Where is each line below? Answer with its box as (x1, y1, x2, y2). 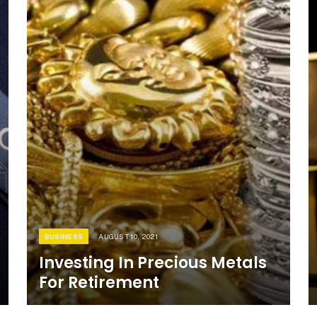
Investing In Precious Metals (38, 251, 267, 274)
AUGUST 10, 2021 (98, 231, 158, 241)
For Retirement (38, 271, 159, 294)
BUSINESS (44, 231, 83, 241)
